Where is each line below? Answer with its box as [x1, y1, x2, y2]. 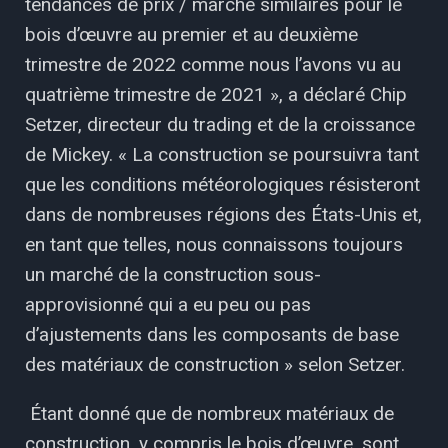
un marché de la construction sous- [25, 262, 321, 286]
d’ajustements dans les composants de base [25, 322, 399, 346]
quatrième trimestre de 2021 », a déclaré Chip [25, 82, 407, 106]
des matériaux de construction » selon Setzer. [25, 352, 405, 376]
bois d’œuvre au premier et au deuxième [25, 22, 358, 46]
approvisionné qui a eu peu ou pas [25, 292, 311, 316]
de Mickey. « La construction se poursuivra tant [25, 142, 419, 166]
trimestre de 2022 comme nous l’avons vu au [25, 52, 401, 76]
